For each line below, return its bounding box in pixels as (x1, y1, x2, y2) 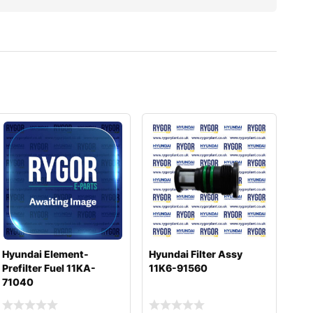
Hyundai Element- (2, 248, 89, 261)
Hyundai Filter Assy (148, 248, 242, 261)
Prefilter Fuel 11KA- (2, 262, 96, 275)
